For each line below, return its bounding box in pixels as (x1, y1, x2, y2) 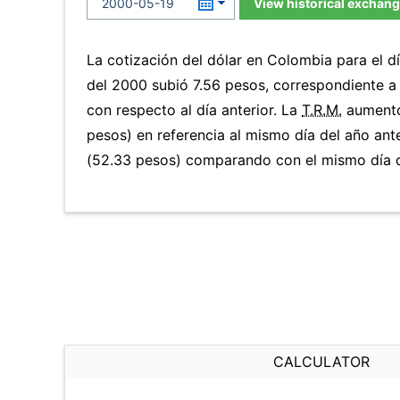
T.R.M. (302, 101, 342, 119)
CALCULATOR (273, 353, 370, 371)
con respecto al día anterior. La (87, 101, 302, 119)
